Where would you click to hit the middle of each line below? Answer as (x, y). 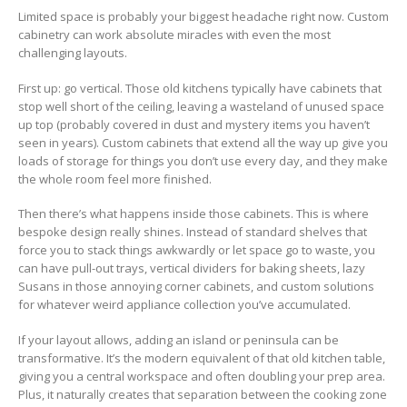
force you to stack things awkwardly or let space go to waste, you (197, 250)
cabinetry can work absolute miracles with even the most (174, 35)
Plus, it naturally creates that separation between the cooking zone (203, 394)
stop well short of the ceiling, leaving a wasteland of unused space (201, 106)
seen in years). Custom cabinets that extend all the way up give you (203, 142)
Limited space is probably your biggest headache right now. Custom (203, 17)
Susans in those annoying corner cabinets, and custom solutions (196, 287)
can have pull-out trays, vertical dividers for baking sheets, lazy (192, 268)
